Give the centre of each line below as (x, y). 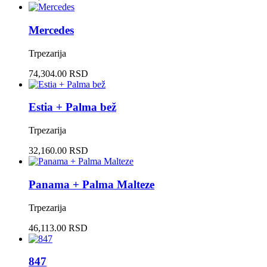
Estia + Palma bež (72, 107)
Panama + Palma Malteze (91, 184)
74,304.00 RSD (58, 73)
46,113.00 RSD (58, 228)
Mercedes (51, 30)
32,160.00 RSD (58, 151)
